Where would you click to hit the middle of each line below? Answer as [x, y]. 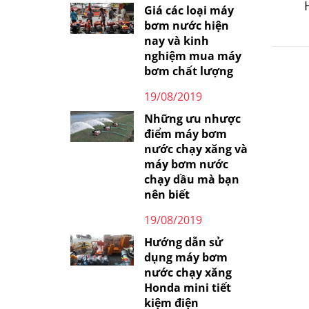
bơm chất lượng [188, 71]
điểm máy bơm [185, 133]
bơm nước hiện [186, 25]
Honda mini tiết [187, 287]
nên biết [167, 194]
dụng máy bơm [186, 257]
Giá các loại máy [189, 10]
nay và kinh [176, 40]
